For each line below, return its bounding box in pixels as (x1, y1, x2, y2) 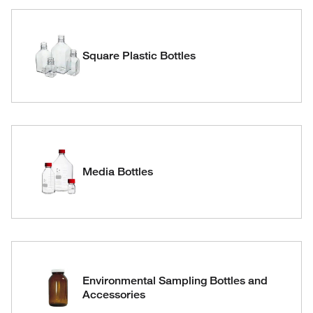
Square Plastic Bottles (82, 49, 196, 62)
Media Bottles (82, 165, 153, 178)
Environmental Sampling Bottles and (82, 274, 268, 287)
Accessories (82, 288, 145, 301)
